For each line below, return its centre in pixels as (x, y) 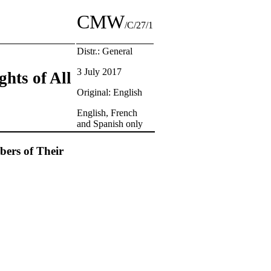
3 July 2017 (99, 72)
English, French (107, 113)
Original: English (109, 92)
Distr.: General (105, 51)
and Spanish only (110, 124)
